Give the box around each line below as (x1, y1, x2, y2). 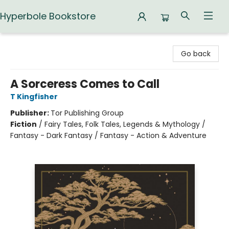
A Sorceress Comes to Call (10, 76, 159, 92)
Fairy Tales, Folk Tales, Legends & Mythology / (44, 119, 205, 129)
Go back (181, 49, 211, 59)
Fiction (10, 119, 37, 129)
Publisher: (10, 108, 51, 118)
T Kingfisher (10, 91, 58, 102)
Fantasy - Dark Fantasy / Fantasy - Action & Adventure (10, 130, 207, 141)
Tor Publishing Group (51, 108, 124, 118)
